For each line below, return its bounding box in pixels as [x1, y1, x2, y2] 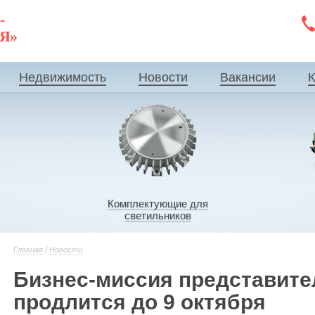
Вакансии [220, 70, 276, 84]
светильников [124, 210, 191, 221]
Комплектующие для [107, 198, 208, 210]
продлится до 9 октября [13, 290, 266, 314]
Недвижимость [19, 70, 106, 84]
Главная [13, 245, 43, 254]
